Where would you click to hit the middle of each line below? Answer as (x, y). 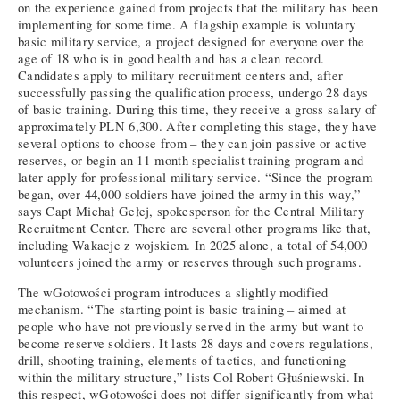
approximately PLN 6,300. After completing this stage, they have (198, 127)
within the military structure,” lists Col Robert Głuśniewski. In (192, 377)
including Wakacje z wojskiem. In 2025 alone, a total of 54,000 (193, 246)
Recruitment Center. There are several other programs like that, (195, 229)
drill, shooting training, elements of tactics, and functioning (182, 360)
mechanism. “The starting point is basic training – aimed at (182, 309)
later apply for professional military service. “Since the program (196, 178)
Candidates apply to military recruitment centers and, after (181, 76)
